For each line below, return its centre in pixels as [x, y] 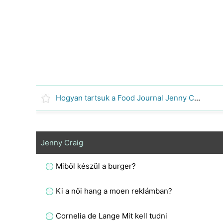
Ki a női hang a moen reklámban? [114, 191]
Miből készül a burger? [96, 166]
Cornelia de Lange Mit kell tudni [111, 216]
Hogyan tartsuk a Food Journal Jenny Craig [197, 98]
